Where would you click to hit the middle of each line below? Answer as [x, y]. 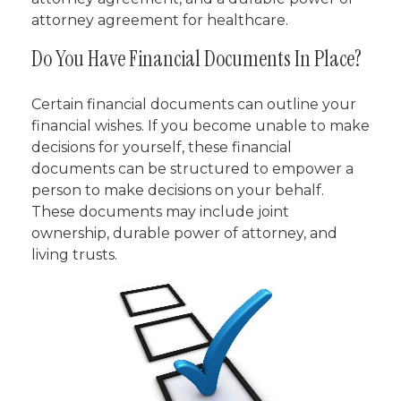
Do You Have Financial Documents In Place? [196, 59]
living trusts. [74, 255]
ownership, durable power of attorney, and [184, 233]
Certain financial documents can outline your [194, 104]
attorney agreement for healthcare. [160, 20]
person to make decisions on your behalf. [178, 190]
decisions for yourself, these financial [162, 147]
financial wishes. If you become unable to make [200, 126]
